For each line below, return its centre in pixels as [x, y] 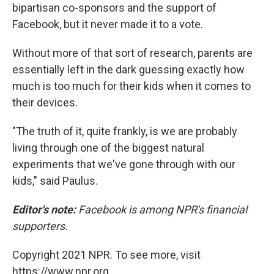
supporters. [40, 226]
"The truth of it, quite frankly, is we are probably [125, 131]
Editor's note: [44, 210]
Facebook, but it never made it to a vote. [108, 24]
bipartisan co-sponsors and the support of [114, 8]
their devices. [45, 103]
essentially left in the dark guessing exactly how [128, 70]
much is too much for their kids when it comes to [131, 86]
